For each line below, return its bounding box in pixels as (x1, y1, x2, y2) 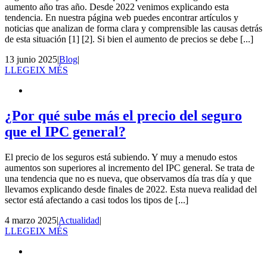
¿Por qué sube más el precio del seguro (5, 107, 242, 123)
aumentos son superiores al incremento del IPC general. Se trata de (5, 162, 254, 173)
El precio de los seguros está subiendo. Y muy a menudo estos (5, 151, 237, 162)
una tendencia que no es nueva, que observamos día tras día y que (5, 173, 252, 184)
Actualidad (58, 215, 100, 225)
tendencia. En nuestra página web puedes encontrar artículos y (5, 12, 238, 23)
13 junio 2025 (5, 54, 57, 64)
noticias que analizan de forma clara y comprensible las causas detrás (5, 23, 262, 33)
